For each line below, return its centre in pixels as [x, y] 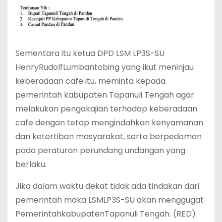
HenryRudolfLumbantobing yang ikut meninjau [105, 67]
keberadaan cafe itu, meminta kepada [90, 81]
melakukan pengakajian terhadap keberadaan [106, 109]
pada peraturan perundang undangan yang [100, 150]
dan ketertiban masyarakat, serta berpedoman [109, 136]
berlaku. [31, 164]
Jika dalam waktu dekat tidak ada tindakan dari [107, 186]
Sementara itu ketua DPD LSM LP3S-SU [90, 53]
